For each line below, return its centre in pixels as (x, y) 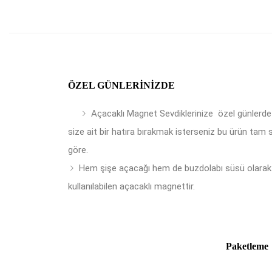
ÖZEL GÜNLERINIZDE (121, 85)
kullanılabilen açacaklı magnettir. (131, 186)
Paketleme (247, 246)
